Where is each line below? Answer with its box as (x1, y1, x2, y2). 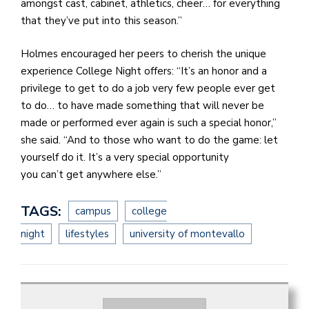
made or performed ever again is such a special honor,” (21, 115, 277, 130)
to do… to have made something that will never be (21, 98, 264, 112)
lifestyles (66, 227, 109, 241)
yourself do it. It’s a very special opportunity (21, 150, 229, 164)
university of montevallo (130, 227, 245, 241)
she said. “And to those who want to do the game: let (21, 132, 278, 147)
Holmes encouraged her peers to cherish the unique (21, 46, 266, 61)
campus (75, 204, 111, 219)
